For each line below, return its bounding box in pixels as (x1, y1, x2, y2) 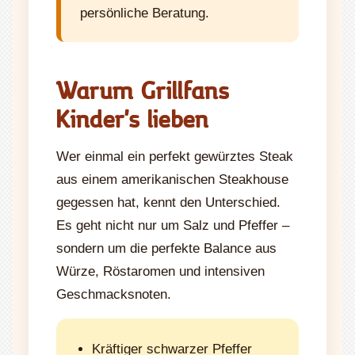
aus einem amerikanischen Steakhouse (56, 171, 288, 187)
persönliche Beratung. (80, 5, 209, 21)
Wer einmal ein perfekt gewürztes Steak (56, 148, 293, 164)
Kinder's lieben (56, 100, 209, 135)
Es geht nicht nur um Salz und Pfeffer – (56, 217, 289, 233)
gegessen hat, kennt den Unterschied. (56, 194, 281, 210)
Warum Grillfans (56, 71, 230, 106)
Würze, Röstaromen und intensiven (56, 263, 265, 279)
